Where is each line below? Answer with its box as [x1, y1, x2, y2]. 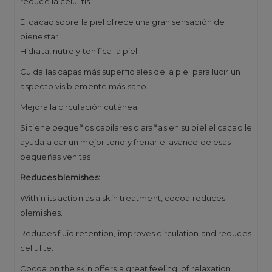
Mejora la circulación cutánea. [20, 101, 139, 112]
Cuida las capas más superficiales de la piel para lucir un [20, 66, 240, 76]
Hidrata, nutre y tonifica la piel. [20, 46, 140, 56]
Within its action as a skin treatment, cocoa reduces [20, 192, 228, 203]
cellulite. [20, 242, 53, 253]
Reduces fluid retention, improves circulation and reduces [20, 228, 251, 238]
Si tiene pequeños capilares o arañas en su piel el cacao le [20, 122, 252, 132]
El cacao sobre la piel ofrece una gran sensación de [20, 16, 225, 27]
